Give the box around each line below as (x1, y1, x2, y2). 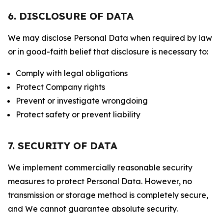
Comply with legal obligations (16, 68, 128, 78)
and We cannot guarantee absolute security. (8, 204, 178, 214)
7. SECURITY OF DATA (8, 139, 117, 152)
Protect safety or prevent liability (16, 110, 140, 119)
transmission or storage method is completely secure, (8, 190, 208, 200)
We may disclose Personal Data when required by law (8, 33, 212, 43)
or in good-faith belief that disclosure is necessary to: (8, 47, 208, 56)
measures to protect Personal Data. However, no (8, 176, 192, 186)
